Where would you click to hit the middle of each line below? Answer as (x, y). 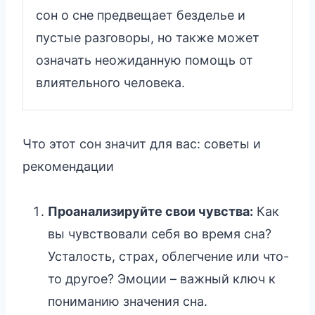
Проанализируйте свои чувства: (150, 211)
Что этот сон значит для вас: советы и (142, 143)
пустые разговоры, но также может (148, 37)
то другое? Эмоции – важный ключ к (162, 278)
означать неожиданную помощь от (144, 60)
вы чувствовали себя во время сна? (160, 233)
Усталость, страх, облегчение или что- (168, 256)
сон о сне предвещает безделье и (141, 15)
